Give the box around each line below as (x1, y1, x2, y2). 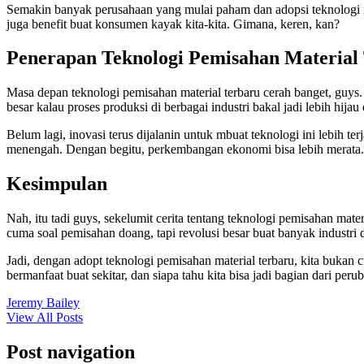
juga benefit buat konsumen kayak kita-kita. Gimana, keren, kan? (6, 16, 340, 31)
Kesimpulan (6, 173, 107, 195)
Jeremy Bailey (6, 296, 80, 310)
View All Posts (6, 310, 83, 325)
